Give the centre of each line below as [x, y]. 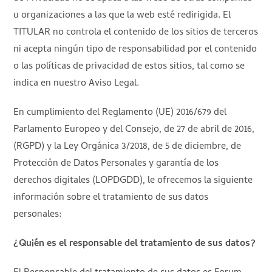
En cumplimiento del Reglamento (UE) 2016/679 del [120, 113]
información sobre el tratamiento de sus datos [111, 198]
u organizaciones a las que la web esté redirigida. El [122, 15]
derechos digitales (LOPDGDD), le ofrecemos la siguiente [133, 181]
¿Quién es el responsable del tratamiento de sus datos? [135, 244]
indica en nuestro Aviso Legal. [79, 83]
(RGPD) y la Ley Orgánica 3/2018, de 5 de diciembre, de [127, 147]
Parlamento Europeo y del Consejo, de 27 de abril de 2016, [134, 130]
